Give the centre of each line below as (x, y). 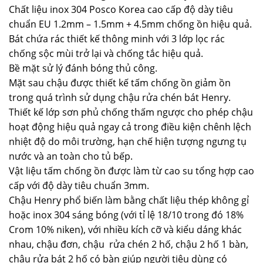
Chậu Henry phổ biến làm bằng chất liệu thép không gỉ (130, 200)
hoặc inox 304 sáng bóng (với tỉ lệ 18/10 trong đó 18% (126, 215)
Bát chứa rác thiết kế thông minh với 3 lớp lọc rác (117, 38)
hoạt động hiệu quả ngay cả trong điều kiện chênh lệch (130, 127)
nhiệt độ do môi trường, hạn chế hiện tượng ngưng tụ (128, 141)
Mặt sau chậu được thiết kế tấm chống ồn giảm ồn (120, 82)
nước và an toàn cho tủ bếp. (71, 156)
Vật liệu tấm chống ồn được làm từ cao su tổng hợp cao (131, 171)
